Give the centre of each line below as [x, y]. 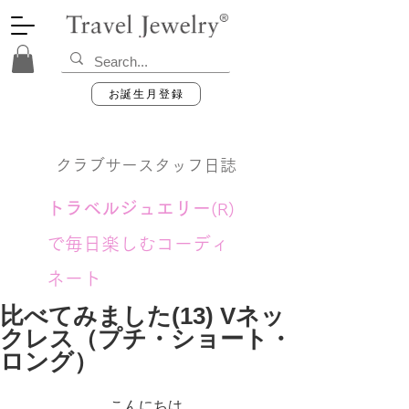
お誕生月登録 [146, 94]
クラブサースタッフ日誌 [146, 166]
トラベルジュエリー [129, 209]
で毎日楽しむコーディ [138, 244]
